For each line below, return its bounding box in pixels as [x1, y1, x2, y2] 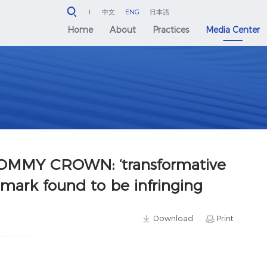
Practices [153, 24, 190, 36]
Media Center [206, 24, 260, 36]
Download [153, 213, 194, 223]
